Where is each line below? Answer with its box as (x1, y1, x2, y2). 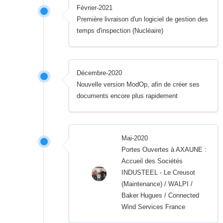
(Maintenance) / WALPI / (121, 180, 193, 188)
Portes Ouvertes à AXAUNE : (121, 146, 207, 153)
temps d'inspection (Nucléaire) (77, 27, 164, 34)
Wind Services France (121, 203, 186, 211)
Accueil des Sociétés (121, 157, 183, 165)
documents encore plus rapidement (77, 92, 178, 100)
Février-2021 (77, 4, 113, 11)
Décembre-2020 (77, 69, 122, 77)
